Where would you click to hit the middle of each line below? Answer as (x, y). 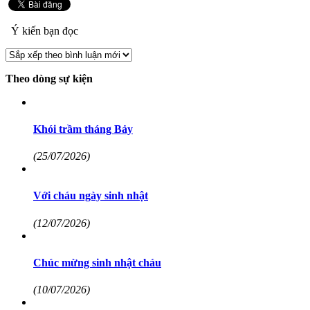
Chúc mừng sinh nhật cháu (97, 262)
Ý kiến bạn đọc (43, 30)
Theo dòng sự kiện (49, 78)
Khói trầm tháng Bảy (83, 129)
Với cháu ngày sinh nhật (91, 196)
